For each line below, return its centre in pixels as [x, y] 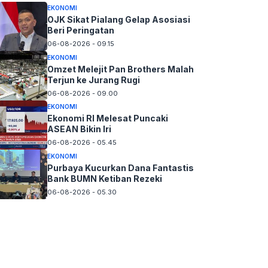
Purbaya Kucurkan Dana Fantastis [120, 167]
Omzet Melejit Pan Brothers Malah [120, 69]
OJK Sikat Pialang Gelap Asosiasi [118, 20]
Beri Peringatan [80, 31]
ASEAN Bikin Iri [79, 129]
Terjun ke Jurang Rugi [93, 80]
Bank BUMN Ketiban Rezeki [104, 178]
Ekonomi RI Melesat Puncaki [107, 118]
